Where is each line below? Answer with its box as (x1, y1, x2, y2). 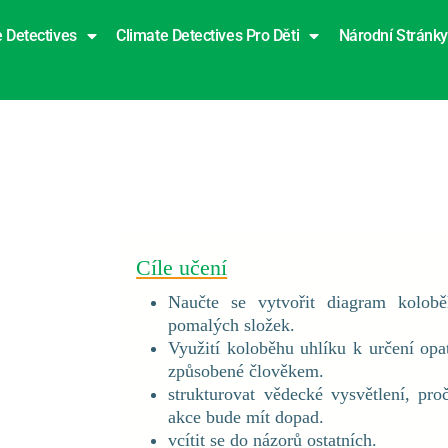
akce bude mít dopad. (168, 407, 325, 427)
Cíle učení (136, 255, 228, 280)
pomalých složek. (168, 315, 296, 335)
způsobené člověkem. (168, 361, 325, 381)
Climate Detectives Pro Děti (116, 26, 300, 45)
